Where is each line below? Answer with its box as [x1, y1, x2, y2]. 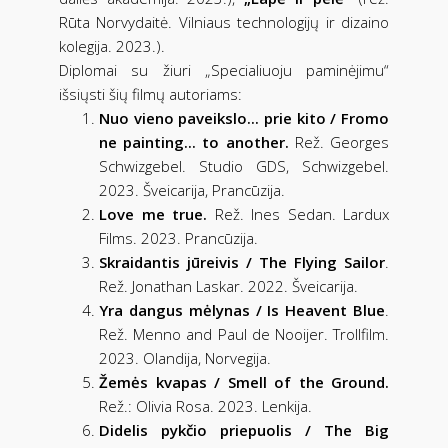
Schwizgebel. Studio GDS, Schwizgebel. [99, 155, 389, 176]
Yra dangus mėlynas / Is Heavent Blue [99, 299, 385, 320]
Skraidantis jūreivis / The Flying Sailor [99, 251, 385, 272]
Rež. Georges [288, 131, 390, 152]
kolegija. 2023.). [59, 35, 165, 56]
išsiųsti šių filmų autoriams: [59, 83, 242, 104]
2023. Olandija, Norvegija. [99, 347, 271, 368]
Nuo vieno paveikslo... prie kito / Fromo [99, 107, 389, 128]
